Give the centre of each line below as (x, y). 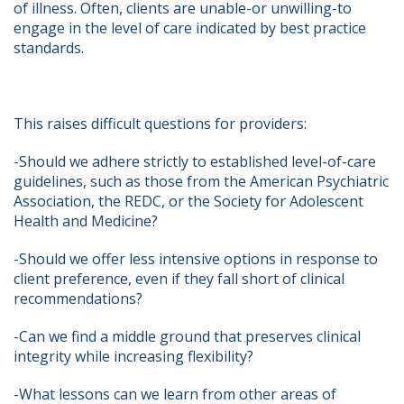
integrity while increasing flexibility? (139, 356)
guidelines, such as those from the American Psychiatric (201, 181)
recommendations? (83, 298)
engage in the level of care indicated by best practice (190, 28)
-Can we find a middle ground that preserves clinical (187, 336)
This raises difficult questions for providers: (165, 124)
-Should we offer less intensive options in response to (196, 259)
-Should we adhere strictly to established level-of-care (195, 161)
